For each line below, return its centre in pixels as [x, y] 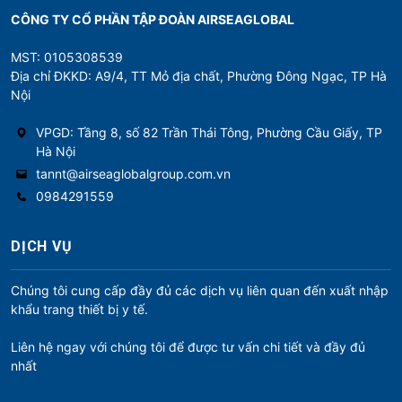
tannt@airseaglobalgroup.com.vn [133, 173]
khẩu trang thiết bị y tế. [79, 309]
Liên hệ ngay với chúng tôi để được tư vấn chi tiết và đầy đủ [188, 346]
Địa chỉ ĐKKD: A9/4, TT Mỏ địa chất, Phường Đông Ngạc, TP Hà [199, 75]
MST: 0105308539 [67, 57]
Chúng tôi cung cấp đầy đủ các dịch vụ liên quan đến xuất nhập [200, 290]
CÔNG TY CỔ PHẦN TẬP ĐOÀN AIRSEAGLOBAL [153, 19]
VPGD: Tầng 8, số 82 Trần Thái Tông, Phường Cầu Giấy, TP [209, 132]
